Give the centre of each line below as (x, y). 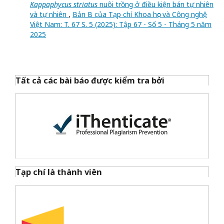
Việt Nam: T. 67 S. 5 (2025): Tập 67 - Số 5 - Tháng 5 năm (121, 24)
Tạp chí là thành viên (60, 172)
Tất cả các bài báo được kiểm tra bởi (90, 80)
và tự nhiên (49, 14)
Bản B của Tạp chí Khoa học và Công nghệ (140, 14)
